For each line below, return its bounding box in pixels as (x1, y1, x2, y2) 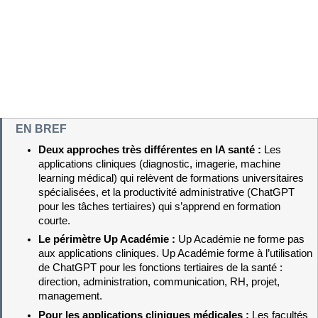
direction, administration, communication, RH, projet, (38, 276, 280, 288)
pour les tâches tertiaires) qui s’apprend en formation (38, 201, 280, 213)
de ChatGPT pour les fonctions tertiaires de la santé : (38, 262, 283, 274)
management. (38, 290, 102, 302)
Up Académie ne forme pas (177, 234, 305, 246)
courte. (38, 215, 70, 227)
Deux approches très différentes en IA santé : (38, 144, 264, 156)
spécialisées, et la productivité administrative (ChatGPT (38, 187, 295, 199)
